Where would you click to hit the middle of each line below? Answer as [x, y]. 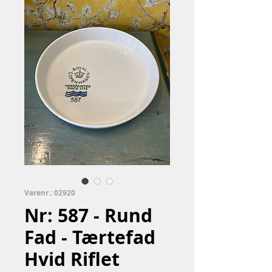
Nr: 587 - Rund [88, 215]
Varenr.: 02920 [50, 193]
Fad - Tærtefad [90, 237]
